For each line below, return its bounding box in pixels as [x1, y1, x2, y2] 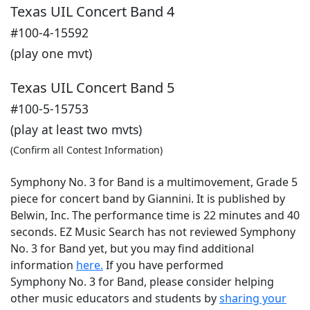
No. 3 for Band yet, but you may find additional [10, 241, 254, 256]
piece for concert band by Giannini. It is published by [10, 191, 285, 206]
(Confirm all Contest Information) [10, 143, 163, 156]
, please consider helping [144, 274, 274, 289]
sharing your [219, 291, 286, 306]
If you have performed [103, 257, 224, 273]
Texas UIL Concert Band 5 [10, 78, 174, 97]
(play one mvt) [10, 45, 92, 62]
